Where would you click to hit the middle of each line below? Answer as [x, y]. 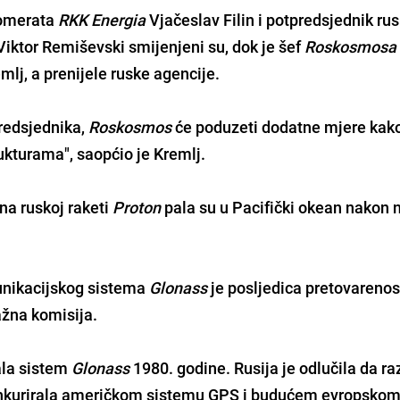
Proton [137, 207]
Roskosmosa [351, 46]
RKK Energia [102, 19]
